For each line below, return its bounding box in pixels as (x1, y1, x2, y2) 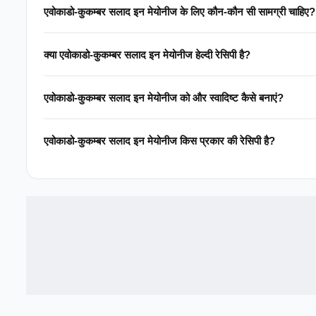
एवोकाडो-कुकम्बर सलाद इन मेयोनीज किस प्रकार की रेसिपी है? (44, 134, 275, 147)
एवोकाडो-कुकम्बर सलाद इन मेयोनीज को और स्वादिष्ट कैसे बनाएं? (44, 91, 284, 104)
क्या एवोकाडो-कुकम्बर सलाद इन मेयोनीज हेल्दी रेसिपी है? (44, 48, 250, 61)
